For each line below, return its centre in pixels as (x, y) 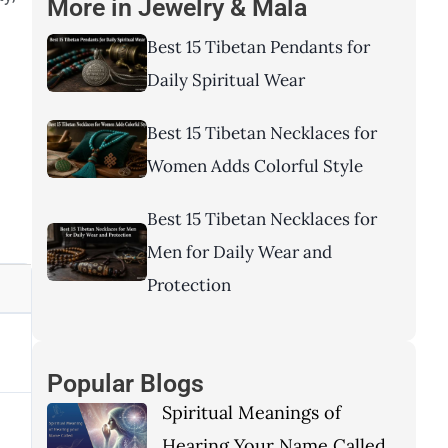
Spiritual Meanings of (251, 413)
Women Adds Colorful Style (255, 166)
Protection (189, 285)
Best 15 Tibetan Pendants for (258, 47)
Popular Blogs (125, 384)
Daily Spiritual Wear (226, 80)
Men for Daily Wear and (239, 252)
